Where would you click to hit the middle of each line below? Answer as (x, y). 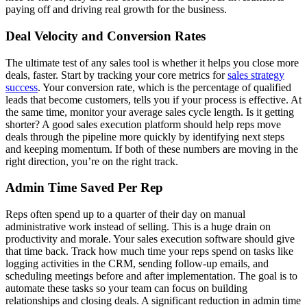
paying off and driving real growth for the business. (116, 10)
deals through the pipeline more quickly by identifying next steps (145, 136)
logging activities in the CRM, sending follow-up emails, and (137, 263)
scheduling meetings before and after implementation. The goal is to (151, 275)
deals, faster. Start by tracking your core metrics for (116, 75)
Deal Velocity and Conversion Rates (106, 36)
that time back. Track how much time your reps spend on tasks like (149, 251)
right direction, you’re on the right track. (92, 161)
